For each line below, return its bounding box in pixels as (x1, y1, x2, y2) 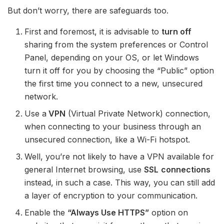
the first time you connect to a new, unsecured (24, 78, 203, 88)
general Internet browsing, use (24, 164, 144, 174)
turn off (161, 26, 192, 36)
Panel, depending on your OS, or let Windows (24, 52, 199, 62)
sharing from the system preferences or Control (24, 39, 208, 49)
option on (149, 207, 188, 217)
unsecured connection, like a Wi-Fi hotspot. (24, 134, 190, 144)
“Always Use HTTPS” (67, 207, 149, 217)
